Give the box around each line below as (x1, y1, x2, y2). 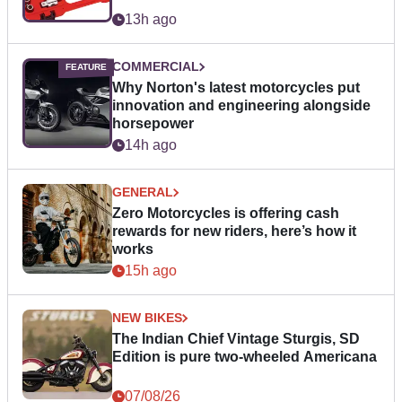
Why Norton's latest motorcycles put (112, 80, 360, 96)
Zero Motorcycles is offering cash (112, 205, 339, 222)
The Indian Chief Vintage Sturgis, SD (112, 331, 360, 347)
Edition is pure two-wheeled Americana (112, 349, 377, 365)
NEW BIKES (112, 310, 182, 326)
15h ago (125, 263, 177, 279)
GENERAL (112, 185, 173, 200)
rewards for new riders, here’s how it (112, 223, 356, 240)
